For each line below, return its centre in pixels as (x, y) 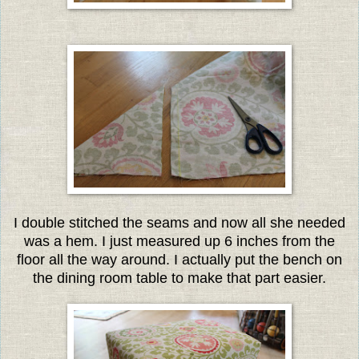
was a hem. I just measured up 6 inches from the (179, 241)
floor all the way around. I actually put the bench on (179, 259)
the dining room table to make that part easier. (179, 278)
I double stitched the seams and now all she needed (179, 222)
